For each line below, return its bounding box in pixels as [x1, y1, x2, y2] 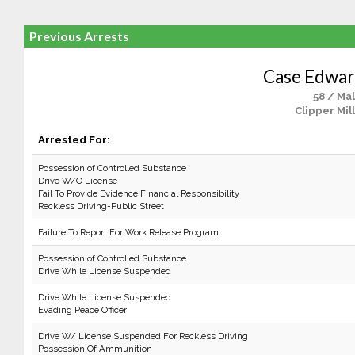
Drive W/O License [37, 175, 117, 186]
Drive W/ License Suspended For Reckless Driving [37, 330, 248, 342]
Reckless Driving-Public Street [37, 200, 164, 212]
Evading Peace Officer [37, 304, 127, 315]
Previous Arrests [29, 29, 129, 44]
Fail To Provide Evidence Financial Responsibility [37, 188, 239, 199]
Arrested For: [37, 133, 110, 146]
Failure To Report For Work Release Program [37, 227, 219, 238]
